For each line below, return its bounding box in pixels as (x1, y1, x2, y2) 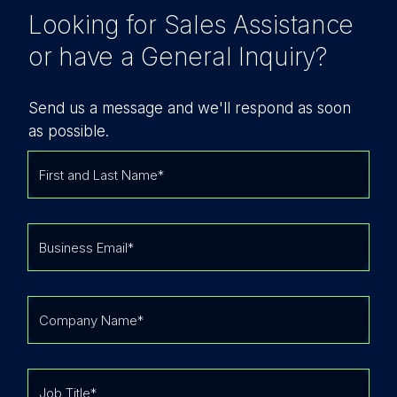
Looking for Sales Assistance (28, 9, 354, 40)
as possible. (28, 121, 109, 140)
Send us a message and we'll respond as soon (28, 98, 351, 117)
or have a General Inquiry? (28, 41, 328, 72)
